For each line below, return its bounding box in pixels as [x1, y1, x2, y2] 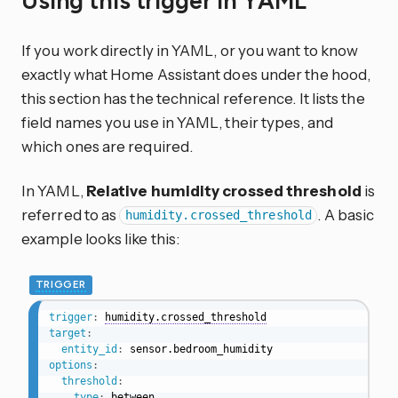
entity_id [60, 343, 117, 356]
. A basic [317, 204, 375, 224]
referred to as [21, 204, 120, 224]
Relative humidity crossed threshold [85, 180, 362, 200]
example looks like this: [21, 228, 180, 248]
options [48, 359, 92, 372]
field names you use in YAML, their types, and [21, 112, 333, 131]
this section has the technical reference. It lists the [21, 88, 365, 107]
